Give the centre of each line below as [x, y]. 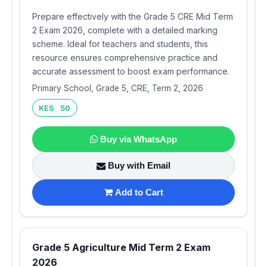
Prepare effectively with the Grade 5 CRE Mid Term [133, 16]
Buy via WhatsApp [139, 139]
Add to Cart [139, 192]
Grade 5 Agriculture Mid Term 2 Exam [121, 247]
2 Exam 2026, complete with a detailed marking [125, 30]
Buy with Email [139, 166]
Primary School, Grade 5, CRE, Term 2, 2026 [118, 88]
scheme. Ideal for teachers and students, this [120, 44]
